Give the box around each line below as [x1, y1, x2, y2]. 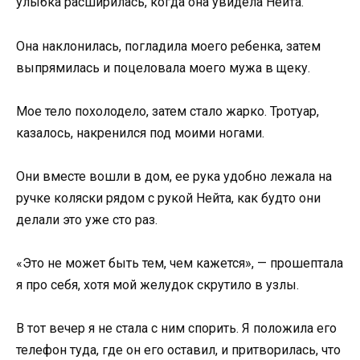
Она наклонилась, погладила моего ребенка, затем [16, 38, 321, 54]
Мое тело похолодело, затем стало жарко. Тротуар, [16, 103, 319, 119]
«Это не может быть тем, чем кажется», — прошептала [16, 256, 343, 272]
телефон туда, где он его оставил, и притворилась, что [16, 342, 341, 358]
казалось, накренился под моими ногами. [16, 125, 264, 141]
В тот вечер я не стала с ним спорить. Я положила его [16, 321, 337, 337]
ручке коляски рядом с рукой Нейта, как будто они [16, 190, 321, 207]
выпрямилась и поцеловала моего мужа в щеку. [16, 59, 310, 76]
